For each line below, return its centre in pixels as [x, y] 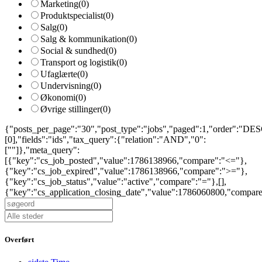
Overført [19, 240]
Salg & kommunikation [83, 39]
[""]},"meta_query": [42, 150]
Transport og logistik [78, 62]
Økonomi [58, 97]
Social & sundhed [73, 51]
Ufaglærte [59, 74]
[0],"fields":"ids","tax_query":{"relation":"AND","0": [105, 139]
